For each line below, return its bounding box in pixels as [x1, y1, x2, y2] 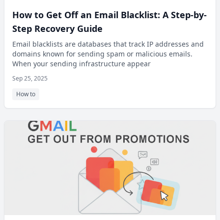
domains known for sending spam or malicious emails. [12, 49, 192, 58]
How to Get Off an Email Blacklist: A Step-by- [12, 9, 207, 21]
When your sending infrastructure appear [12, 59, 151, 68]
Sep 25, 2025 [12, 74, 48, 82]
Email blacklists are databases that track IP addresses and [12, 39, 204, 49]
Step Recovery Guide [12, 23, 103, 34]
